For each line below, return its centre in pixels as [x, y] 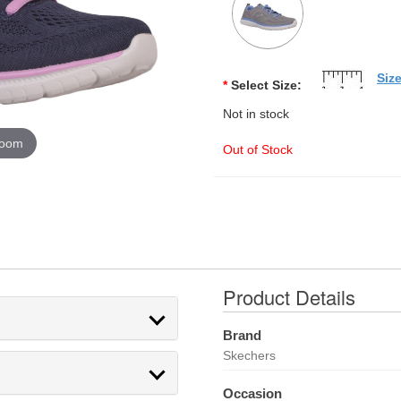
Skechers [249, 355]
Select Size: [266, 85]
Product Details [289, 297]
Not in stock [256, 114]
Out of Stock [257, 149]
